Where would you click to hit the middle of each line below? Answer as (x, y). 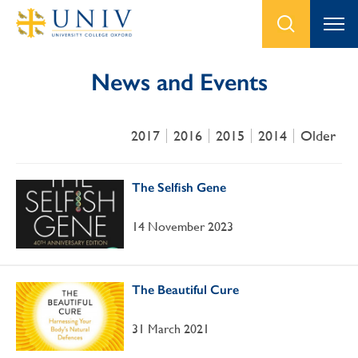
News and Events (179, 82)
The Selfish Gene (179, 187)
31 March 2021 (171, 329)
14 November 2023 (183, 227)
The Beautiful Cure (185, 290)
